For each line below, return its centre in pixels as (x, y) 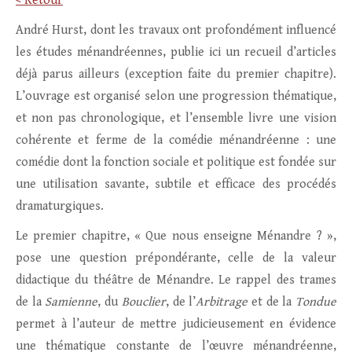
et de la (272, 302)
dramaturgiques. (60, 207)
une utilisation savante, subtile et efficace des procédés (176, 185)
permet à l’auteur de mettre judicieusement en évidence (176, 324)
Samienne (71, 302)
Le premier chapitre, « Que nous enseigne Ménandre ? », (176, 236)
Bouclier (143, 302)
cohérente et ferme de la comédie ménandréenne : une (176, 141)
